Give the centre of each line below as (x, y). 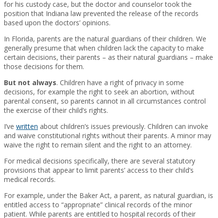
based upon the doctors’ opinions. (57, 22)
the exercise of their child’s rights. (56, 110)
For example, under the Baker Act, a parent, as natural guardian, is (109, 195)
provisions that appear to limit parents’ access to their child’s (99, 170)
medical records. (30, 179)
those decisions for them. (44, 66)
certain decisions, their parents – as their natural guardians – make (109, 57)
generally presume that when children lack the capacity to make (104, 48)
